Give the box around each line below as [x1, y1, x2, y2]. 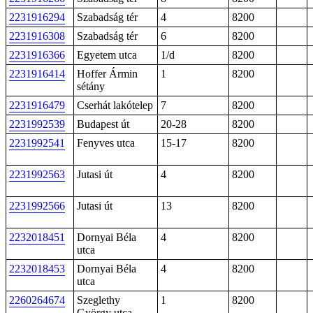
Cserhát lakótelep [77, 99, 153, 111]
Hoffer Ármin [77, 68, 138, 80]
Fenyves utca [77, 137, 135, 149]
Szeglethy [77, 294, 120, 306]
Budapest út [77, 118, 129, 130]
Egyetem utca [77, 49, 137, 61]
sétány [77, 80, 105, 92]
